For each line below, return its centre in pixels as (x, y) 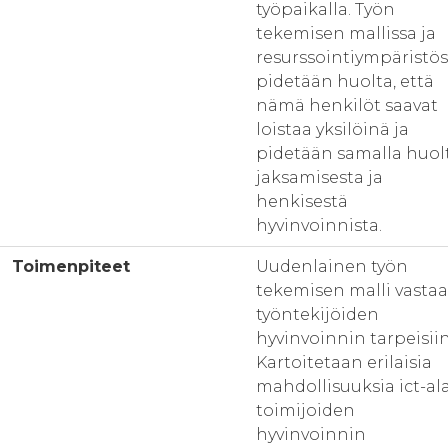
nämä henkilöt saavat (347, 105)
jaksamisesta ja (319, 177)
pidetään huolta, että (345, 81)
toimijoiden (305, 410)
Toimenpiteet (71, 266)
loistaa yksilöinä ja (332, 129)
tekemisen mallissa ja (346, 33)
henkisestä (302, 201)
